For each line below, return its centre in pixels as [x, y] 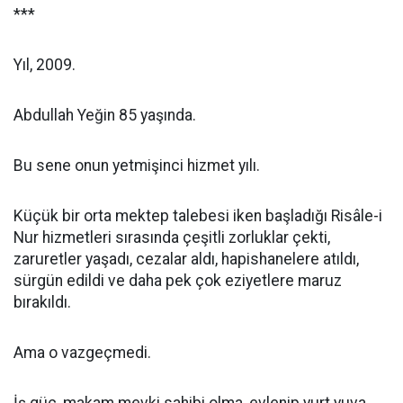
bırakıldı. [42, 302]
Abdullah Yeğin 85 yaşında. [105, 115]
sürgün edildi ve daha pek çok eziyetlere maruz [178, 281]
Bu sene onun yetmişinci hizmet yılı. [137, 166]
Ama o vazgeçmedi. [82, 353]
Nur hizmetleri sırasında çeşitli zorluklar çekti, [172, 237]
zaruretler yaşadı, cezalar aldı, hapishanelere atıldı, [186, 259]
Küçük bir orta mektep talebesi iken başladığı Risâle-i [198, 216]
